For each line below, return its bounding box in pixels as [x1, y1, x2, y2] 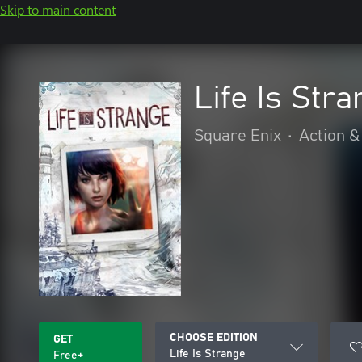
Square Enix [194, 128, 281, 144]
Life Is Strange [170, 348, 246, 360]
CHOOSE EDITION [170, 332, 258, 343]
